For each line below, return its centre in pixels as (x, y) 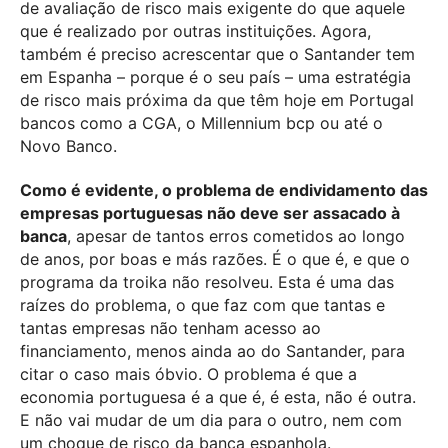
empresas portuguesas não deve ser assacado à (210, 212)
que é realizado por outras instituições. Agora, (195, 30)
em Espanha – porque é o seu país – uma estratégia (215, 76)
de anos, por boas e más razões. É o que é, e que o (215, 258)
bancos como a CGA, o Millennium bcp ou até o (201, 122)
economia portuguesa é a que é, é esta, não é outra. (218, 396)
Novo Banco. (68, 145)
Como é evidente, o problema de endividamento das (224, 189)
